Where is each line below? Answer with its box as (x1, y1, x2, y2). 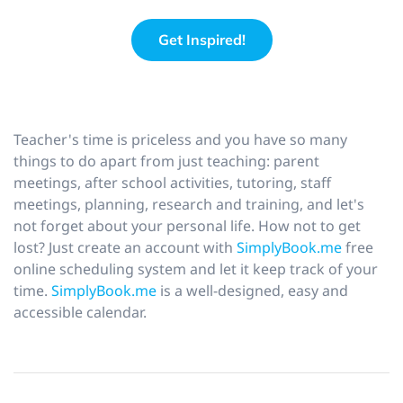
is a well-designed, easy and (157, 281, 348, 301)
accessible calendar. (13, 302, 147, 323)
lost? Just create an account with (13, 237, 237, 258)
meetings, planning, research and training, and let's (13, 194, 364, 215)
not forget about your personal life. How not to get (13, 216, 361, 237)
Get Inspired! (157, 31, 246, 49)
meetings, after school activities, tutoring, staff (13, 173, 331, 193)
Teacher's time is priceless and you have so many (13, 130, 347, 150)
